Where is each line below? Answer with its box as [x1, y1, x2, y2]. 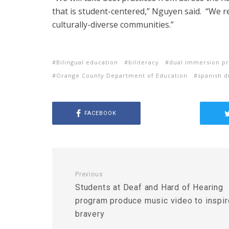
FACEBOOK [84, 109, 117, 117]
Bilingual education [56, 58, 118, 66]
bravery [75, 209, 105, 219]
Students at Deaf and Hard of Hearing [75, 182, 223, 192]
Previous [75, 171, 103, 178]
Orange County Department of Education [56, 72, 188, 79]
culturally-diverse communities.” [52, 19, 174, 30]
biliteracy [128, 58, 159, 66]
